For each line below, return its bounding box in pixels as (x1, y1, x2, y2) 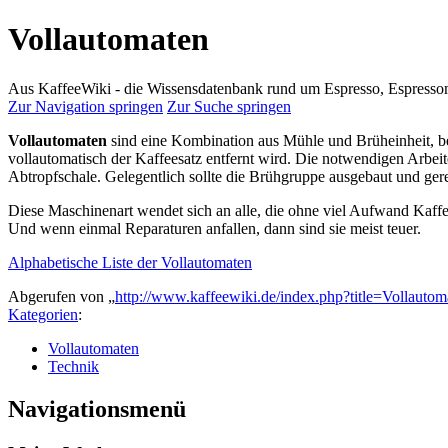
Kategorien (8, 305, 78, 323)
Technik (48, 357, 99, 375)
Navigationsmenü (8, 395, 186, 422)
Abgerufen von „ (8, 287, 115, 305)
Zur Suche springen (167, 97, 291, 115)
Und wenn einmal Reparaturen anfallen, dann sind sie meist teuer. (8, 219, 421, 237)
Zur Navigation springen (8, 97, 163, 115)
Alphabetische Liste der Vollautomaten (8, 253, 252, 271)
